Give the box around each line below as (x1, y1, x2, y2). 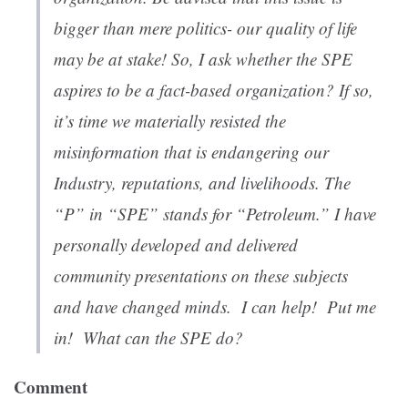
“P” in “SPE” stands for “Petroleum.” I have (54, 202, 376, 226)
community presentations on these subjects (54, 264, 348, 288)
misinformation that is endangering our (54, 140, 329, 164)
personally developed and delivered (54, 233, 298, 257)
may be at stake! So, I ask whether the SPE (54, 47, 352, 71)
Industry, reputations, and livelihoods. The (54, 171, 351, 195)
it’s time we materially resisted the (54, 109, 286, 133)
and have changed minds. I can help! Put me (54, 295, 376, 319)
